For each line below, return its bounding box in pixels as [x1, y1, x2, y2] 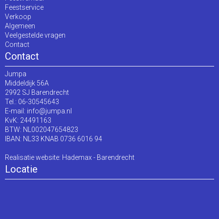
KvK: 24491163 [5, 116, 51, 125]
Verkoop [5, 13, 31, 21]
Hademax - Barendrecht [62, 153, 134, 162]
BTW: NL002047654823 [5, 126, 78, 134]
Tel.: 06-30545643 [5, 98, 59, 106]
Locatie [5, 163, 38, 175]
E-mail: [5, 107, 27, 115]
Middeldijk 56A [5, 79, 49, 88]
